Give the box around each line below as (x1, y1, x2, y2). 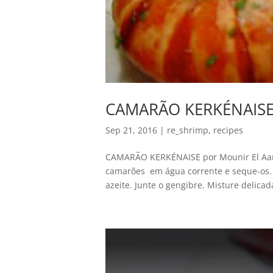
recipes (213, 124, 243, 136)
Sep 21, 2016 (105, 124, 157, 136)
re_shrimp (166, 124, 208, 136)
